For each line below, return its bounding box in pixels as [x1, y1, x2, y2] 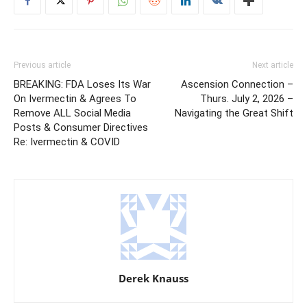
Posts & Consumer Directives [14, 121, 148, 134]
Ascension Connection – [181, 78, 293, 91]
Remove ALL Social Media [14, 107, 131, 120]
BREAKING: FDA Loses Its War [14, 78, 151, 91]
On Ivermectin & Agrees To [14, 93, 136, 106]
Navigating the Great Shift [175, 107, 293, 120]
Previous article [14, 60, 71, 71]
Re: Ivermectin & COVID [14, 136, 120, 149]
